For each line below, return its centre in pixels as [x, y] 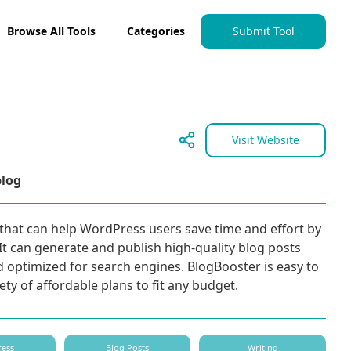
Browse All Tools [51, 31]
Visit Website [265, 139]
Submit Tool [263, 31]
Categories [156, 31]
